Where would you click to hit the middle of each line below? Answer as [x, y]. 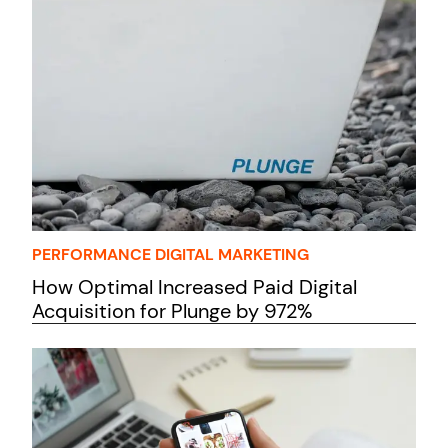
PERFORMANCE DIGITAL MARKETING [170, 254]
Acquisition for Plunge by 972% [172, 310]
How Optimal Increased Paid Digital [194, 286]
